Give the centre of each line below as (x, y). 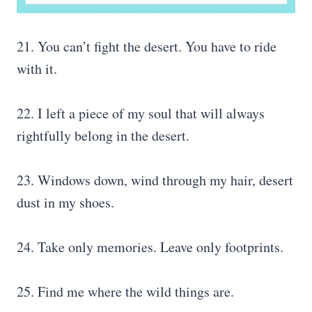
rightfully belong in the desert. (103, 135)
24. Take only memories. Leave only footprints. (150, 247)
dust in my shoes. (65, 202)
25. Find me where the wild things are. (125, 291)
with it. (37, 69)
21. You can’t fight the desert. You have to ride (147, 46)
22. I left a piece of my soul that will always (141, 113)
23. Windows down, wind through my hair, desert (155, 180)
